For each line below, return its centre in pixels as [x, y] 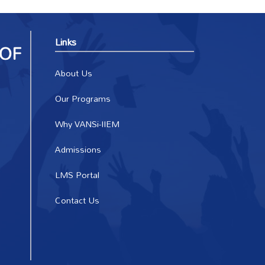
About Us [74, 73]
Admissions [78, 149]
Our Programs [83, 98]
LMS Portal [77, 175]
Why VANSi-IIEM [88, 124]
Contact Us [77, 200]
